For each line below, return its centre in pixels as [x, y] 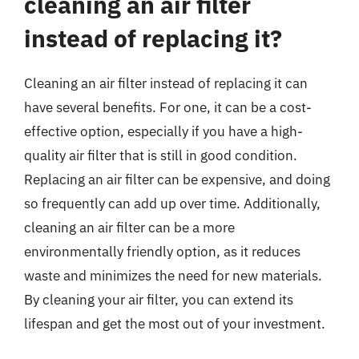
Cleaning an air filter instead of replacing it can [166, 83]
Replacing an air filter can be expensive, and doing [177, 179]
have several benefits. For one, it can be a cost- [168, 107]
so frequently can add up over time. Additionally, [172, 203]
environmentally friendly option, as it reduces [162, 251]
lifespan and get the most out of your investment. [175, 323]
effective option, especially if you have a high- [163, 131]
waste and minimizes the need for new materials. [173, 275]
